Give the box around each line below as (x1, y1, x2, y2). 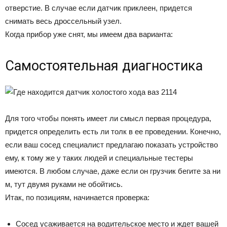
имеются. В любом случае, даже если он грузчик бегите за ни (5, 167, 220, 176)
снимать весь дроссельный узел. (5, 17, 122, 26)
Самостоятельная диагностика (5, 58, 203, 74)
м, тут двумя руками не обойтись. (5, 180, 123, 189)
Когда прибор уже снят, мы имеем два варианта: (5, 30, 173, 39)
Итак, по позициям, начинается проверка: (5, 193, 149, 202)
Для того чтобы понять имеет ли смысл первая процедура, (5, 114, 211, 123)
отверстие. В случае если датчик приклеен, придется (5, 4, 192, 13)
